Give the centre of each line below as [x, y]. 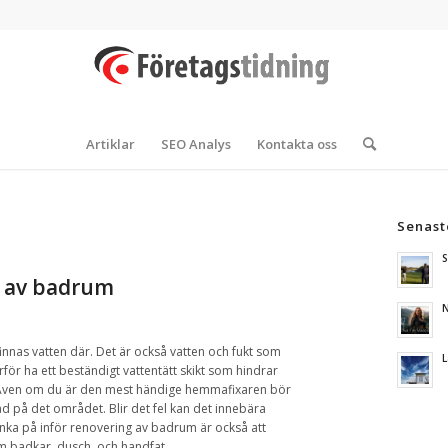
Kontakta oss [296, 144]
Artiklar [110, 144]
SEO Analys [195, 144]
